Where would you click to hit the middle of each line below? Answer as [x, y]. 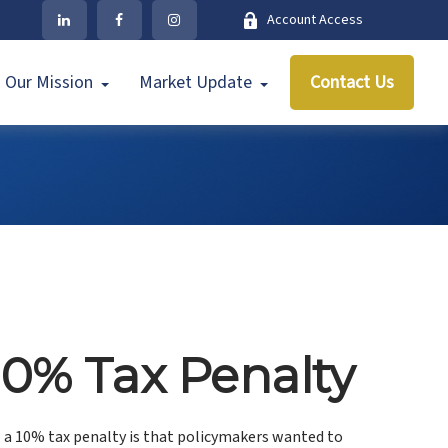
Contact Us [352, 82]
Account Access [314, 20]
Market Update [196, 82]
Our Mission [49, 82]
